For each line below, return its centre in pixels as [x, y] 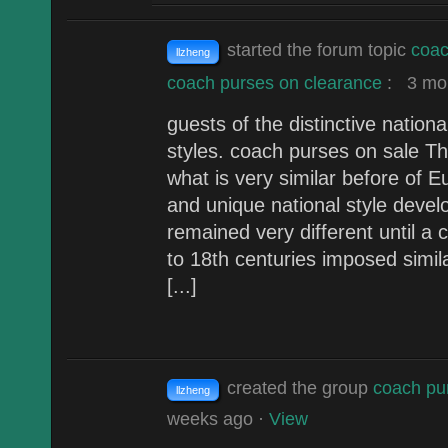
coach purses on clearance [277, 82]
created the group [297, 387]
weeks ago [210, 418]
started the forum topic [316, 49]
